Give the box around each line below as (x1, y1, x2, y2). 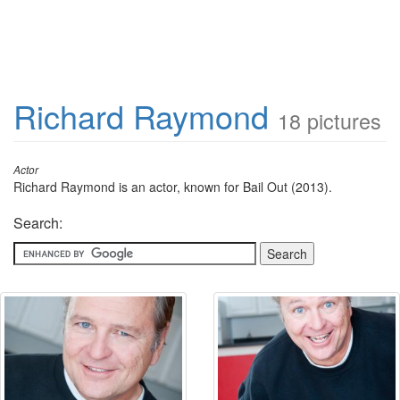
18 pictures (278, 105, 381, 136)
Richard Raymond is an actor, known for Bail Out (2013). (13, 178, 332, 196)
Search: (13, 212, 62, 233)
